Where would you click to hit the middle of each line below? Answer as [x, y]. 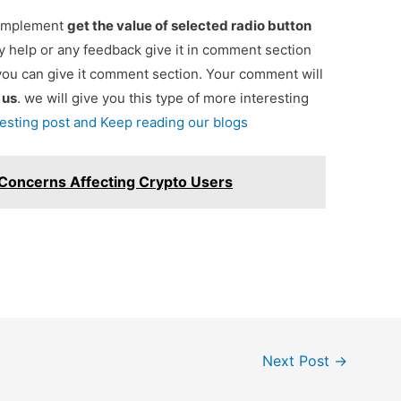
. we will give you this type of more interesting [163, 98]
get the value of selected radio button [190, 26]
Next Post [299, 362]
